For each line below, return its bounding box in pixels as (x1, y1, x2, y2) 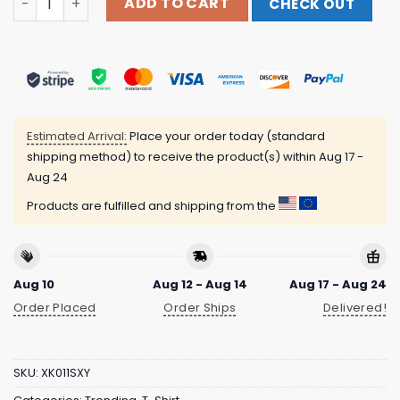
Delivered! (323, 299, 387, 317)
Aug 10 (13, 275, 54, 293)
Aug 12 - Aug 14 (152, 275, 247, 293)
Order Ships (163, 299, 237, 317)
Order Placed (13, 299, 96, 317)
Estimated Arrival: (27, 128, 127, 146)
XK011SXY (41, 364, 90, 380)
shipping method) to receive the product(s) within (27, 148, 319, 166)
